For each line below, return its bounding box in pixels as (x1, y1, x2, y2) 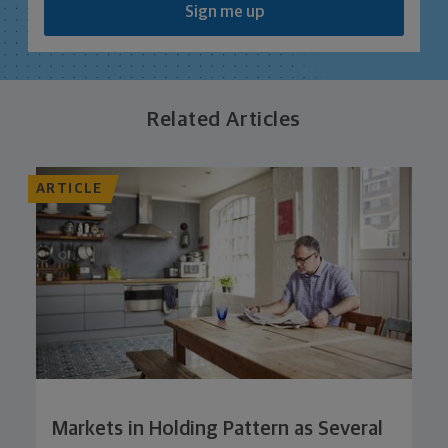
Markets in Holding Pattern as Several (52, 418, 383, 439)
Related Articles (147, 109, 301, 131)
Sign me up (184, 3, 264, 20)
